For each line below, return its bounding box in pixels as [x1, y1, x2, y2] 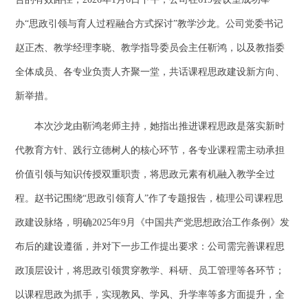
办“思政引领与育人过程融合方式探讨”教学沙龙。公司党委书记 [15, 19, 284, 30]
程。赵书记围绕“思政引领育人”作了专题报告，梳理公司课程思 [15, 193, 284, 204]
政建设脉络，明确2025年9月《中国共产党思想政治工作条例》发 [15, 217, 290, 228]
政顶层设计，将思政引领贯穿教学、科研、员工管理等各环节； [15, 265, 285, 276]
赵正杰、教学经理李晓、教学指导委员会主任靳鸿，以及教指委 [15, 43, 285, 54]
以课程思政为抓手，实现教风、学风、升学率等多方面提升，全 [15, 289, 285, 300]
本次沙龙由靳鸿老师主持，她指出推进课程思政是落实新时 [34, 121, 285, 132]
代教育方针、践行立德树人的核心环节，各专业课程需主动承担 [15, 145, 285, 156]
